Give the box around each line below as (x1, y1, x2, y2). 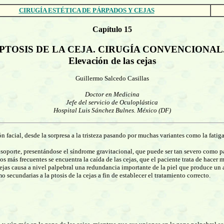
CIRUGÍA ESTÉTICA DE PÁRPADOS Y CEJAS (18, 6, 154, 14)
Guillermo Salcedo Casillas (75, 74, 149, 82)
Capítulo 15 (92, 25, 132, 33)
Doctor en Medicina (84, 90, 139, 98)
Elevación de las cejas (68, 55, 156, 66)
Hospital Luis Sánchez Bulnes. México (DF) (53, 106, 171, 114)
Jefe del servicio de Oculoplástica (66, 98, 158, 106)
